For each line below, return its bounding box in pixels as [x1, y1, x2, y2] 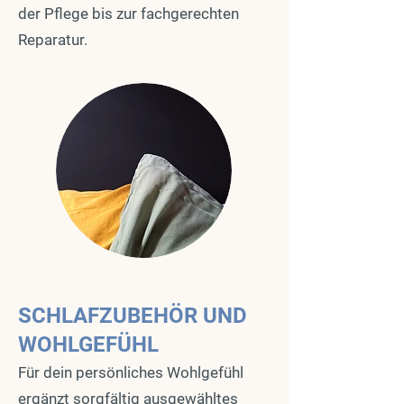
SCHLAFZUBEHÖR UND [18, 303, 247, 328]
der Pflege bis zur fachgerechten [18, 5, 239, 23]
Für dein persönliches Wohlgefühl [18, 363, 243, 381]
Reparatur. [18, 31, 87, 49]
